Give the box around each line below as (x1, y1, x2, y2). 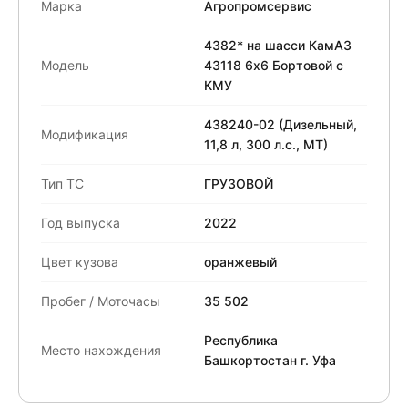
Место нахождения (41, 342, 161, 358)
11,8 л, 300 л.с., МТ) (204, 136, 328, 152)
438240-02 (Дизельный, (204, 116, 357, 132)
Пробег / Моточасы (41, 292, 160, 309)
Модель (41, 56, 89, 73)
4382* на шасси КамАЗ (204, 36, 352, 53)
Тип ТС (41, 175, 84, 191)
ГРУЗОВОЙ (204, 175, 273, 191)
